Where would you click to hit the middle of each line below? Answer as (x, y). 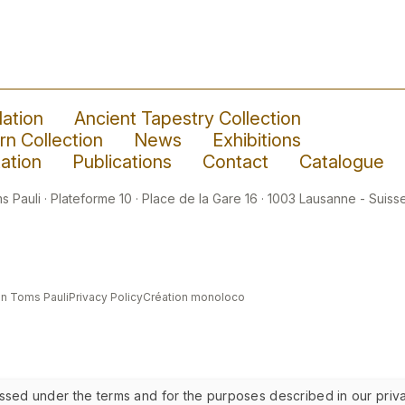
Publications (122, 162)
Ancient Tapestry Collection (188, 118)
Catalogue (342, 162)
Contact (236, 162)
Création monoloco (194, 297)
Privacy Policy (106, 297)
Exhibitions (257, 140)
